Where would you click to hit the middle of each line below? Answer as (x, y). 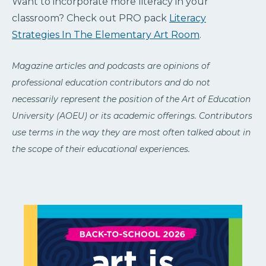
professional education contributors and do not (111, 82)
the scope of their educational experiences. (101, 149)
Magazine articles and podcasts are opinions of (111, 66)
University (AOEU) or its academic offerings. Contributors (132, 115)
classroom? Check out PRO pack (91, 18)
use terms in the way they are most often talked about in (131, 132)
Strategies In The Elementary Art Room (106, 34)
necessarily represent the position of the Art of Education (131, 99)
